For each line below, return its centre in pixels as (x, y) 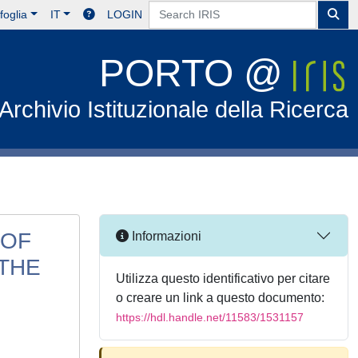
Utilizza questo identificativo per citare (223, 278)
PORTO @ (197, 73)
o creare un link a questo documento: (220, 298)
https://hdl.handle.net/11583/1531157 (210, 317)
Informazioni (165, 236)
